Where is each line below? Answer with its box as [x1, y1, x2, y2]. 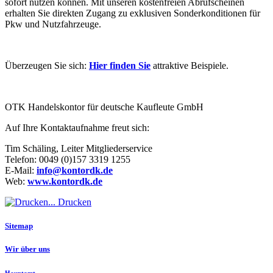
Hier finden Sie [89, 60, 151, 71]
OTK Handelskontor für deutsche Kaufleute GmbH [5, 101, 204, 112]
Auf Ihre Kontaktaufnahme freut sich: [5, 122, 149, 133]
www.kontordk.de [27, 175, 102, 186]
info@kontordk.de [37, 165, 113, 175]
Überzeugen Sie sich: [5, 60, 89, 71]
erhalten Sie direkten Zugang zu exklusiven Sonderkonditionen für [5, 7, 260, 18]
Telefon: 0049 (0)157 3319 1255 [5, 154, 130, 165]
